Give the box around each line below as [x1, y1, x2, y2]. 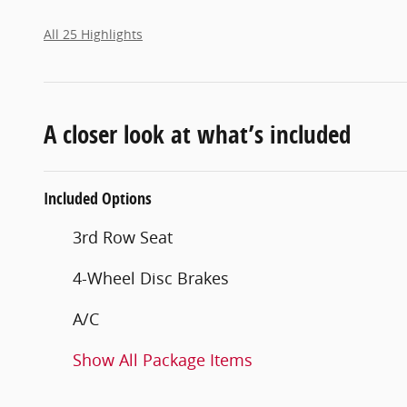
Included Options [44, 186, 152, 210]
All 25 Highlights [44, 25, 143, 43]
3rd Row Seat [73, 225, 173, 248]
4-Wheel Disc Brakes [73, 266, 229, 289]
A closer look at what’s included [44, 116, 351, 151]
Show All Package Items [73, 348, 253, 371]
